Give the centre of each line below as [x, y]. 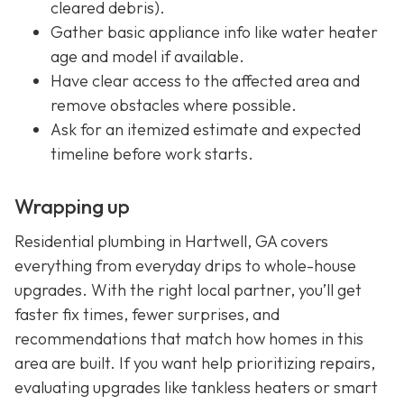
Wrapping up [72, 206]
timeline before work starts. [152, 153]
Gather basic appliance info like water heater [214, 32]
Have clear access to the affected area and [205, 80]
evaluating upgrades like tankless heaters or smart [196, 388]
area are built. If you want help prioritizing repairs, [195, 363]
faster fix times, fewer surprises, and [147, 315]
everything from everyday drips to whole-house [185, 266]
